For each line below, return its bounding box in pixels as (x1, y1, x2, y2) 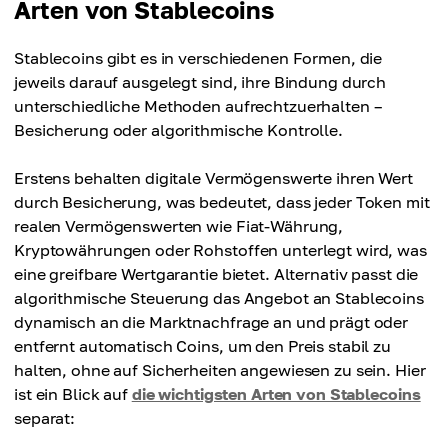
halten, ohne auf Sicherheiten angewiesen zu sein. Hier (14, 360, 426, 380)
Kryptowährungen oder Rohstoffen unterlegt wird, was (14, 240, 427, 260)
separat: (14, 408, 76, 428)
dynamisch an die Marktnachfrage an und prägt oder (14, 312, 409, 332)
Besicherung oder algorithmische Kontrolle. (14, 120, 343, 140)
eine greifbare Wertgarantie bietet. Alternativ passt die (14, 264, 419, 284)
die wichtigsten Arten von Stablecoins (131, 384, 421, 404)
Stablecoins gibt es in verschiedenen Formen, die (14, 48, 383, 68)
